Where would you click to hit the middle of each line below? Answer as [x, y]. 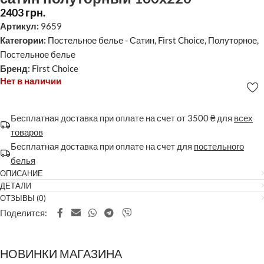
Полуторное [232, 40]
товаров [27, 132]
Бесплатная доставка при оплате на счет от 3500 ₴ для [122, 118]
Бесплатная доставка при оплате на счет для [102, 146]
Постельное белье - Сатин [101, 40]
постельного [219, 146]
